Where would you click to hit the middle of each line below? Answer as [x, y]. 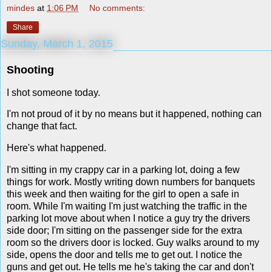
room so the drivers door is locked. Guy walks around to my [133, 243]
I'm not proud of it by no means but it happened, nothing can [134, 114]
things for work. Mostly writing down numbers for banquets [131, 182]
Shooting [30, 70]
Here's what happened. [56, 148]
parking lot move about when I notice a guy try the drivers [128, 219]
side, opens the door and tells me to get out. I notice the [124, 255]
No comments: [117, 8]
